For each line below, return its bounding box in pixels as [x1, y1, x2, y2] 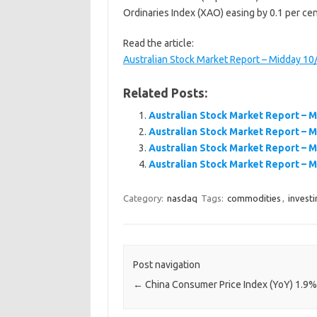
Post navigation [132, 259, 200, 271]
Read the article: [122, 38, 194, 49]
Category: [122, 193, 166, 203]
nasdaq [166, 193, 197, 203]
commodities [226, 193, 281, 203]
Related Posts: [122, 86, 207, 100]
